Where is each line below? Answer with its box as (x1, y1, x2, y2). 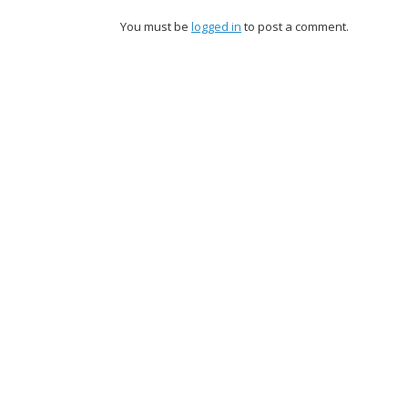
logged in (191, 18, 241, 35)
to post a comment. (241, 18, 349, 35)
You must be (120, 18, 191, 35)
